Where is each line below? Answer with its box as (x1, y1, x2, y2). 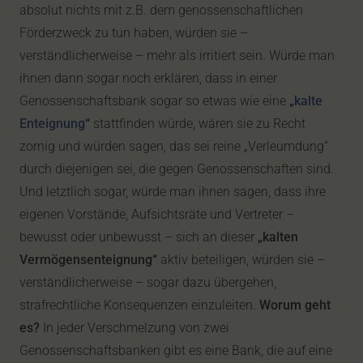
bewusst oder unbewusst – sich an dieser (19, 229, 258, 245)
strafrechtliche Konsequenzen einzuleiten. (19, 297, 259, 313)
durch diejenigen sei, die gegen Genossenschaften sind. (19, 161, 334, 177)
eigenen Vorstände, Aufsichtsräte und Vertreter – (19, 207, 294, 222)
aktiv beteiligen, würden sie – (157, 252, 325, 267)
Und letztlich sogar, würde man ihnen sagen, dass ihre (19, 184, 326, 199)
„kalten (258, 229, 298, 245)
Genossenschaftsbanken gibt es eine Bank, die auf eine (19, 343, 332, 358)
